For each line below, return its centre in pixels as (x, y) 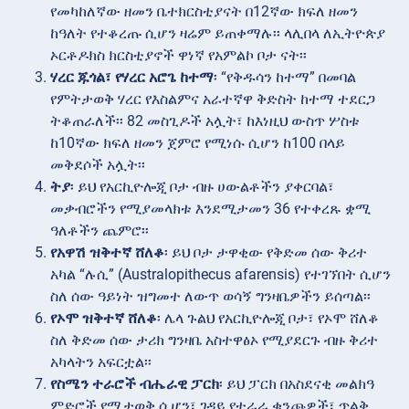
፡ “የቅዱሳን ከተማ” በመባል (285, 77)
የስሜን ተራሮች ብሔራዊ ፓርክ (135, 383)
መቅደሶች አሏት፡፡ (98, 164)
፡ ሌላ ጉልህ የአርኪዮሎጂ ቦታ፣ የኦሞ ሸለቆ (268, 318)
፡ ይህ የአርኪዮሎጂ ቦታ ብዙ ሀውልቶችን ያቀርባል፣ (202, 186)
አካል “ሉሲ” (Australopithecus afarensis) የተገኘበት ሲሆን (220, 274)
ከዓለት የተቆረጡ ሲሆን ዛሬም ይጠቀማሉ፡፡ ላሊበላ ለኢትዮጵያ (218, 33)
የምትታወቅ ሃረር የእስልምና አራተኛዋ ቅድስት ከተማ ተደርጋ (213, 99)
